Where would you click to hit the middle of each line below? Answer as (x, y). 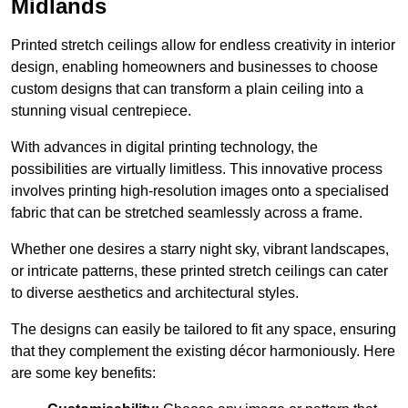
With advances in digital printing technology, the (164, 148)
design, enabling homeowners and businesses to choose (194, 67)
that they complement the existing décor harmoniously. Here (203, 352)
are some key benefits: (83, 373)
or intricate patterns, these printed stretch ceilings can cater (199, 271)
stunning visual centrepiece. (101, 111)
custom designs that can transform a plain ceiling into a (187, 89)
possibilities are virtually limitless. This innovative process (197, 169)
